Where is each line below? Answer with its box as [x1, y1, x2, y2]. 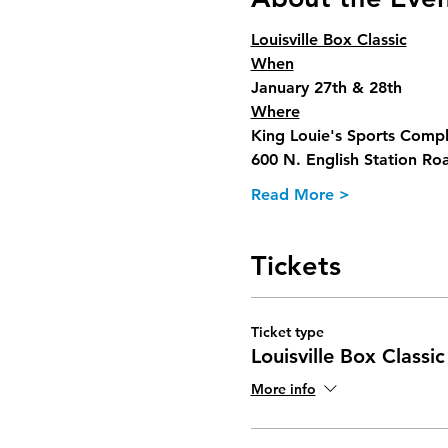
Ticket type [250, 322, 324, 341]
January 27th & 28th [250, 78, 402, 98]
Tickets [250, 249, 341, 283]
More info [250, 380, 316, 399]
